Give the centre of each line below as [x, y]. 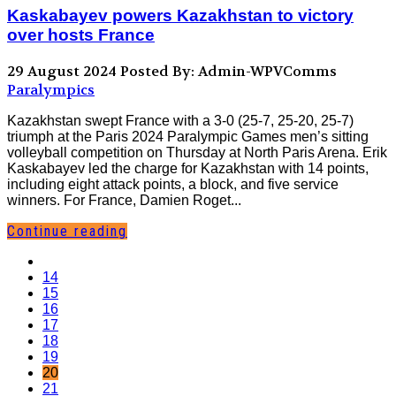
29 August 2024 [62, 71]
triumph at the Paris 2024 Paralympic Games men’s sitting [188, 136]
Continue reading [67, 231]
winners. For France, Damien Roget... [124, 200]
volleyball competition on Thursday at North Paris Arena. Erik [197, 152]
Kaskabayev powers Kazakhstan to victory [180, 15]
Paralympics [51, 89]
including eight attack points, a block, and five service [173, 184]
